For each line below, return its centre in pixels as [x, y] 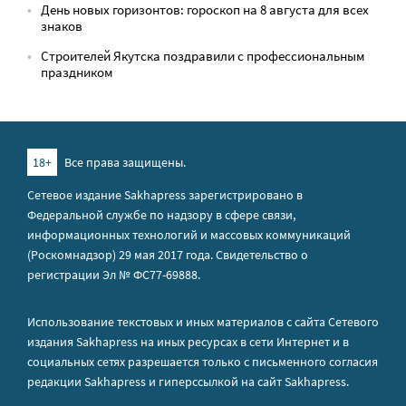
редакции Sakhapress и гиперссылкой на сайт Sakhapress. [188, 381]
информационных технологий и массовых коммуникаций [189, 234]
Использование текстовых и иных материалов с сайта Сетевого [203, 321]
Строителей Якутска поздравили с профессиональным [203, 55]
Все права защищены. [124, 162]
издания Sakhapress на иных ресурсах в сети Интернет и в [188, 341]
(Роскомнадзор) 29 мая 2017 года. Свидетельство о [168, 254]
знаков [62, 25]
